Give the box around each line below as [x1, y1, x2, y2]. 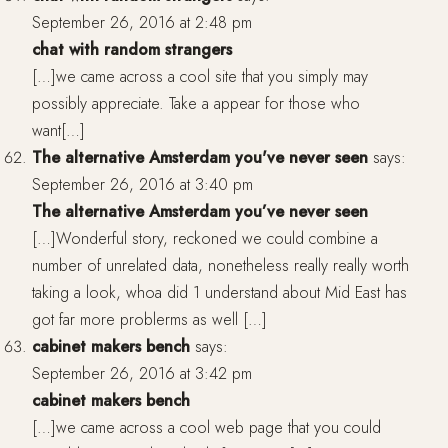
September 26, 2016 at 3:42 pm [32, 362, 252, 386]
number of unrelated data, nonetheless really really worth [32, 254, 409, 278]
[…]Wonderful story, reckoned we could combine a [32, 227, 378, 251]
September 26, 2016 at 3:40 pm [32, 173, 253, 197]
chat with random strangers [32, 38, 232, 62]
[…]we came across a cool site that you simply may [32, 65, 368, 89]
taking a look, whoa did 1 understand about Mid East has [32, 281, 407, 305]
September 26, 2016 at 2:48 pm [32, 11, 252, 35]
